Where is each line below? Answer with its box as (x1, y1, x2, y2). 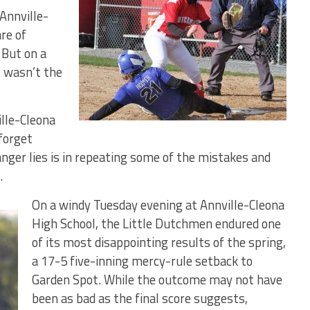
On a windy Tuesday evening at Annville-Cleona (32, 195, 284, 215)
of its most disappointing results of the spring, (32, 232, 286, 253)
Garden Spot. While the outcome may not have (32, 270, 282, 290)
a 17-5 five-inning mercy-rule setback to (32, 251, 253, 271)
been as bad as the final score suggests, (32, 289, 248, 309)
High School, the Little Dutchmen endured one (32, 214, 281, 234)
